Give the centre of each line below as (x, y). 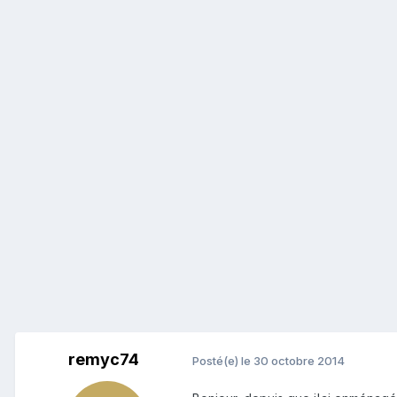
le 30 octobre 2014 (293, 360)
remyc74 (104, 360)
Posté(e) (217, 360)
